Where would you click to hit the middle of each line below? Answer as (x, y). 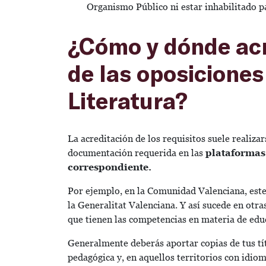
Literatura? (128, 100)
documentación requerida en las (137, 153)
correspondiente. (110, 167)
